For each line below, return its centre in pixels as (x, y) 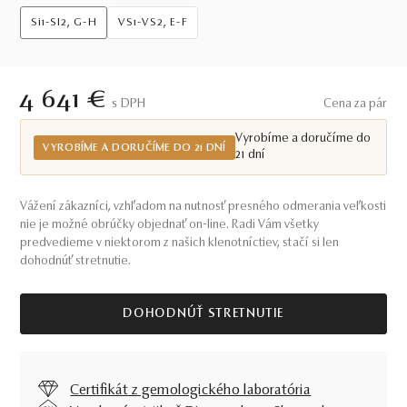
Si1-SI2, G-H (64, 23)
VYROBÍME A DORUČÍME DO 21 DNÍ (134, 148)
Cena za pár (355, 104)
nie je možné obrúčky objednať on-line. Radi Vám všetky (170, 225)
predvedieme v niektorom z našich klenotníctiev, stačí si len (180, 243)
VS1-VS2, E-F (153, 23)
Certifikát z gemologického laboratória (191, 391)
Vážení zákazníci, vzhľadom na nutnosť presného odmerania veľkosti (203, 207)
